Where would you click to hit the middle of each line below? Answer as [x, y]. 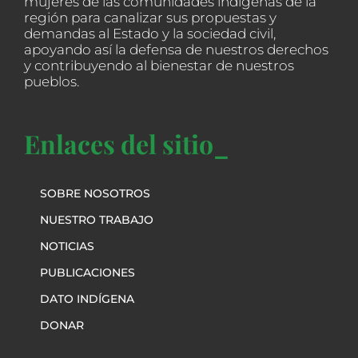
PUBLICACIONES [88, 272]
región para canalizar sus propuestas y [150, 17]
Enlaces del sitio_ [126, 143]
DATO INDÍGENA [87, 298]
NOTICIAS [67, 246]
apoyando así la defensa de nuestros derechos [176, 49]
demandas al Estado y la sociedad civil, [150, 33]
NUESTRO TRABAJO [97, 219]
